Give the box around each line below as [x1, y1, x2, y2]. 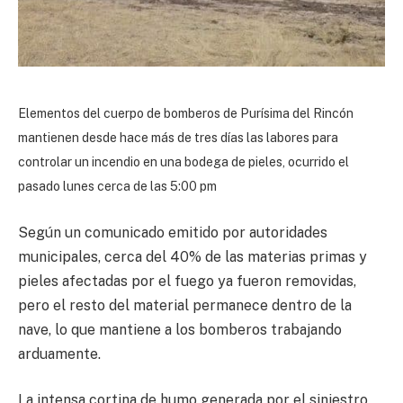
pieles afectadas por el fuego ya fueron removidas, [18, 272, 356, 290]
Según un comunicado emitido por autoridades [18, 223, 327, 241]
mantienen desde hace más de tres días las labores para [18, 130, 338, 146]
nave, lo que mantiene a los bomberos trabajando [18, 320, 342, 338]
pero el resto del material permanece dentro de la [18, 296, 352, 314]
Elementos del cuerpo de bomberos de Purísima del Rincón [18, 106, 354, 121]
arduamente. [18, 345, 101, 363]
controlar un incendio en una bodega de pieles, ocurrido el [18, 155, 349, 170]
